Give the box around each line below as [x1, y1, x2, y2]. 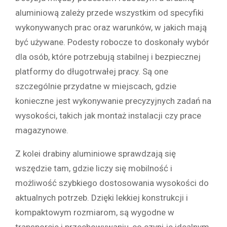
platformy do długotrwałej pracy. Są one [15, 66, 168, 77]
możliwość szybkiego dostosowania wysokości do [15, 178, 209, 188]
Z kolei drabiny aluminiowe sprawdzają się [15, 148, 176, 159]
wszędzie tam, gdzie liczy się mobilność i [15, 163, 172, 174]
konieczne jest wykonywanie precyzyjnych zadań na [15, 96, 211, 106]
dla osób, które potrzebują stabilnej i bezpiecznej [15, 52, 201, 62]
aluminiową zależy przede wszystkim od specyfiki [15, 8, 204, 18]
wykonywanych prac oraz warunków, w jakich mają [15, 22, 207, 33]
